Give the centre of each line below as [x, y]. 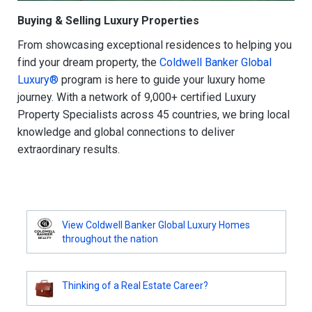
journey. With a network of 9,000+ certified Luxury [137, 97]
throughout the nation [110, 239]
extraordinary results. [69, 149]
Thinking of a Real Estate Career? [135, 285]
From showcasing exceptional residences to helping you [155, 45]
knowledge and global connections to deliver [126, 132]
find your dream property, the [88, 62]
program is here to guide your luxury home [162, 79]
